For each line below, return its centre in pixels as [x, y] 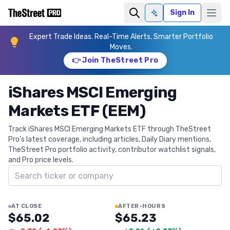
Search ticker [33, 171]
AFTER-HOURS [142, 206]
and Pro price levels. [41, 160]
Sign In [182, 13]
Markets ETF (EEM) [77, 111]
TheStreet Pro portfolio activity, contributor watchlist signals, [112, 150]
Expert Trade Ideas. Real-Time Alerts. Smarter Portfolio [121, 37]
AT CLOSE [27, 206]
